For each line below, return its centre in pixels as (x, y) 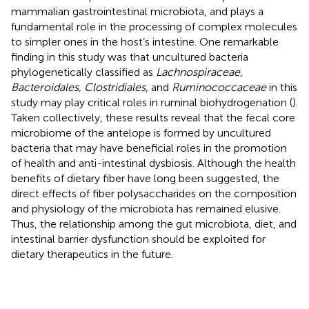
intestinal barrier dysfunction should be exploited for (138, 239)
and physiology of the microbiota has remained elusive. (146, 208)
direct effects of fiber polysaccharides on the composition (154, 193)
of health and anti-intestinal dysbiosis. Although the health (153, 163)
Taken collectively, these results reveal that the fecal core (153, 117)
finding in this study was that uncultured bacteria (130, 57)
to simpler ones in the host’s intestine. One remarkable (145, 41)
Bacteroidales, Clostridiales (78, 87)
